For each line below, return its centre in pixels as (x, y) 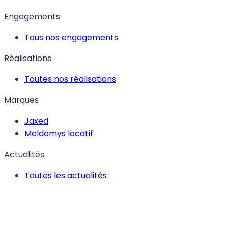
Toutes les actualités (66, 176)
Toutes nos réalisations (70, 79)
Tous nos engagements (71, 38)
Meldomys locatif (59, 134)
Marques (21, 100)
